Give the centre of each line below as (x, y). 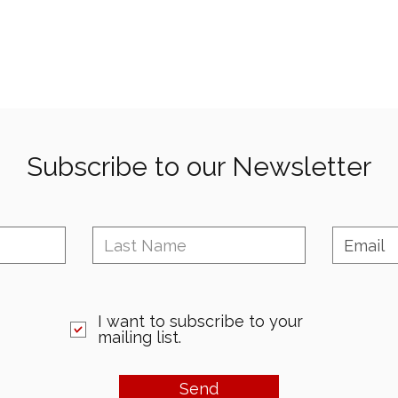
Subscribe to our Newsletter (199, 167)
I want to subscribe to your (200, 322)
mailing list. (139, 338)
